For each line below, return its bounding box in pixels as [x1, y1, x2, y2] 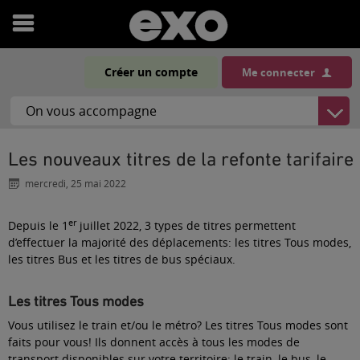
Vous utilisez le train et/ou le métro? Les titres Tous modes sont [8, 317, 348, 333]
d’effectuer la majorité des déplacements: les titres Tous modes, [8, 235, 351, 251]
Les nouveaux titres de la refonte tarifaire [18, 148, 354, 170]
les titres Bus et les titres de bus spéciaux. [8, 252, 235, 268]
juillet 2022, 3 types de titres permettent [76, 218, 296, 234]
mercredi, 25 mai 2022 [25, 177, 126, 190]
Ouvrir [22, 35, 87, 59]
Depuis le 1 [8, 218, 68, 234]
